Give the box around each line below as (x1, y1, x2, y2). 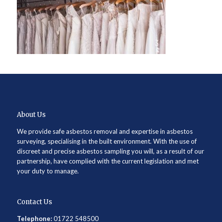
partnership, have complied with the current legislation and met (16, 157, 199, 165)
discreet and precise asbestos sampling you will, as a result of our (16, 147, 204, 155)
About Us (16, 111, 46, 119)
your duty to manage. (16, 167, 79, 175)
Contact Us (16, 198, 52, 206)
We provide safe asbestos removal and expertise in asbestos (16, 127, 193, 135)
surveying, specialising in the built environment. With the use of (16, 137, 197, 145)
